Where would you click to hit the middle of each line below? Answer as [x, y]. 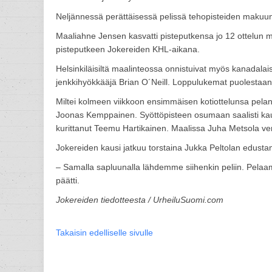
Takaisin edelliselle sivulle [104, 233]
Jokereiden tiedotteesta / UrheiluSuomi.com [140, 200]
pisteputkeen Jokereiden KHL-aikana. [128, 49]
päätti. [68, 180]
